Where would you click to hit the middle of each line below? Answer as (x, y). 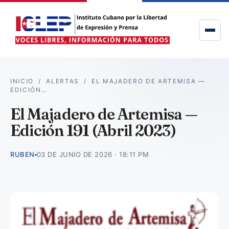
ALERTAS (63, 81)
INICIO (22, 81)
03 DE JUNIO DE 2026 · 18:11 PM (93, 154)
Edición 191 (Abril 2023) (93, 130)
